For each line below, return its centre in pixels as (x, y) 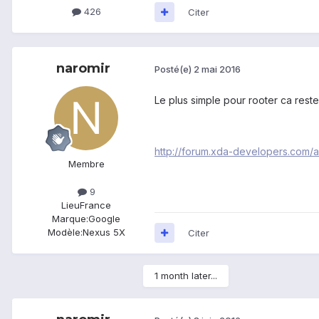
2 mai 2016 (217, 69)
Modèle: (65, 232)
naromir (83, 68)
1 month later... (186, 275)
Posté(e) (174, 69)
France (95, 205)
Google (104, 218)
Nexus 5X (104, 232)
